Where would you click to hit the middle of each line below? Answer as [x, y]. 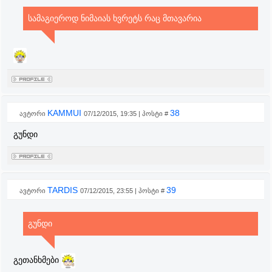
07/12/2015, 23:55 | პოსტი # [123, 191]
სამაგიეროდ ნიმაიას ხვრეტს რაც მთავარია [114, 18]
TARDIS [64, 190]
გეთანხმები [37, 260]
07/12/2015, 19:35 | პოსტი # [127, 114]
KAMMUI [66, 113]
